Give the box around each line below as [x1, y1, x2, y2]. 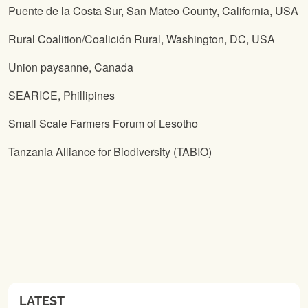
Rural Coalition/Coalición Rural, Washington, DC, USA [8, 31, 275, 47]
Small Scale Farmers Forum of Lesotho [8, 115, 198, 132]
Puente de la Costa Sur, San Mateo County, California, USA [8, 3, 298, 19]
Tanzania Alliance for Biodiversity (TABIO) [8, 144, 212, 160]
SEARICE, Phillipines [8, 87, 115, 104]
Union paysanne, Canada [8, 59, 133, 76]
